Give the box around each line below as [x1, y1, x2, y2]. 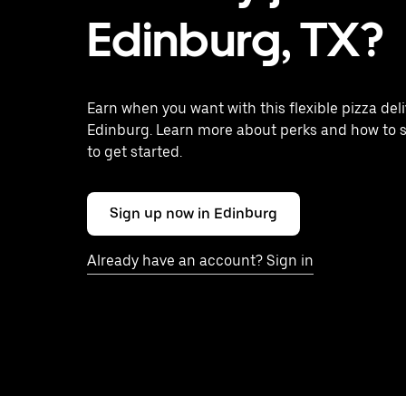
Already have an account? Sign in [87, 252, 314, 269]
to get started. [87, 143, 182, 160]
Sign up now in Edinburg [110, 205, 277, 222]
